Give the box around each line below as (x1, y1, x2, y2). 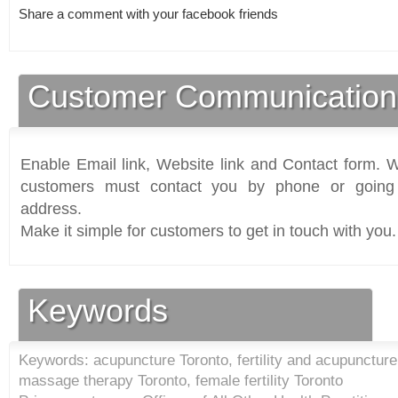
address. (20, 200, 82, 219)
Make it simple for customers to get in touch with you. (20, 222, 396, 241)
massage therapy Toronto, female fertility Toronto (19, 372, 343, 389)
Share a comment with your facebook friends (19, 6, 282, 22)
